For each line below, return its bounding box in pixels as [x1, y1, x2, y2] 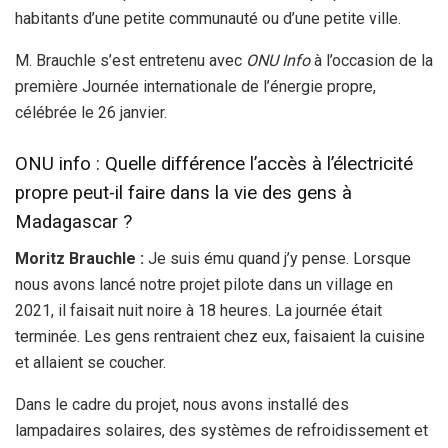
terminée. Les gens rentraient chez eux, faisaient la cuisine [15, 326, 425, 346]
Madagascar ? [15, 210, 132, 233]
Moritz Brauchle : [15, 248, 144, 268]
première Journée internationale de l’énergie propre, [15, 77, 376, 97]
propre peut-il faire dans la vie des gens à [15, 181, 352, 204]
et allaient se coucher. [15, 352, 166, 372]
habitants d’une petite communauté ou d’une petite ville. [15, 9, 401, 29]
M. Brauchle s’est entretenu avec [15, 51, 246, 71]
